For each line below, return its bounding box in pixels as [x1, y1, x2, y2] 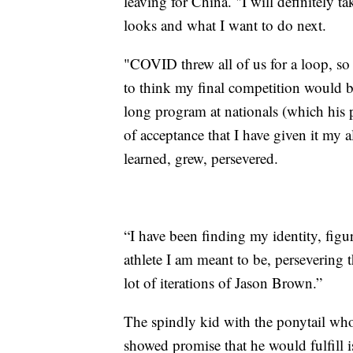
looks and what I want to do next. [124, 15, 326, 35]
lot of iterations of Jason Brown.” [124, 273, 322, 293]
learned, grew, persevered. [124, 148, 278, 169]
